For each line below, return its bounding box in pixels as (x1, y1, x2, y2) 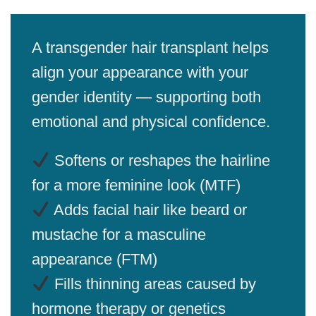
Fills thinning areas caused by (49, 275, 256, 293)
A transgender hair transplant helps (32, 38, 269, 56)
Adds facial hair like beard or (49, 201, 247, 219)
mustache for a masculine (32, 226, 206, 244)
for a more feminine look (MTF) (32, 176, 241, 195)
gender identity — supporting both (32, 87, 261, 106)
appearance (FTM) (32, 250, 157, 269)
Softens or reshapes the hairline (49, 152, 270, 170)
